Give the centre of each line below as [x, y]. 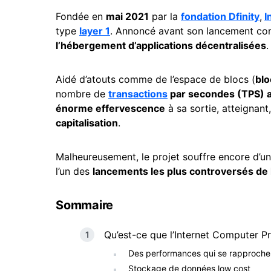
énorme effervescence [110, 108]
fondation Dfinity [220, 16]
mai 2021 [127, 16]
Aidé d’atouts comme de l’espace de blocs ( [155, 79]
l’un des [74, 171]
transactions [138, 94]
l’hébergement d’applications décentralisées [161, 45]
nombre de [82, 94]
